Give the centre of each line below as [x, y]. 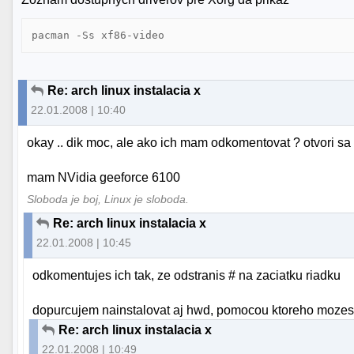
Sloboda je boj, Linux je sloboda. [108, 200]
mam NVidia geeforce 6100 [104, 178]
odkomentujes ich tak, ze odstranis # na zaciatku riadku [187, 276]
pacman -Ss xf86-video [98, 36]
